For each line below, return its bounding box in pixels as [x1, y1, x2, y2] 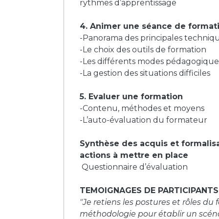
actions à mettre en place [80, 150, 188, 160]
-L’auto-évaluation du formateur [80, 115, 207, 125]
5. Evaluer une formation [80, 91, 185, 101]
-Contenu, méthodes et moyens [80, 103, 204, 113]
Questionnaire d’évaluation [80, 162, 190, 172]
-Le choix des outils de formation [80, 44, 206, 54]
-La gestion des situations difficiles [80, 68, 210, 78]
